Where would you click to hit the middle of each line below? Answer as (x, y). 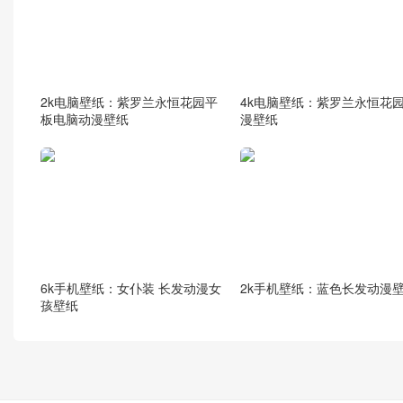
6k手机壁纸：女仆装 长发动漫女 (131, 288)
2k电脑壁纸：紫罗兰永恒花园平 (129, 101)
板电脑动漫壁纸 (85, 118)
